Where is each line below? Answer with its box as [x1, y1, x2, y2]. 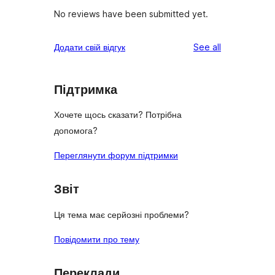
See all [193, 41, 221, 52]
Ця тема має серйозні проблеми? [54, 209, 189, 220]
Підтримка [54, 82, 117, 97]
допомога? [54, 125, 98, 136]
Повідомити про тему [54, 233, 139, 244]
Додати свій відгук [54, 41, 125, 52]
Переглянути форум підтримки [54, 150, 178, 161]
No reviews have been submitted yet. [54, 8, 208, 19]
